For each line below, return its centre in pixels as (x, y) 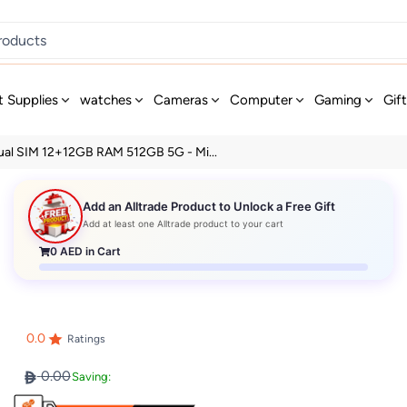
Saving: (91, 377)
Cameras (181, 100)
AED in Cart (89, 251)
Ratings (86, 339)
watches (106, 100)
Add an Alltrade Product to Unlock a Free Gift (209, 207)
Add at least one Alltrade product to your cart (184, 224)
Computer (262, 100)
